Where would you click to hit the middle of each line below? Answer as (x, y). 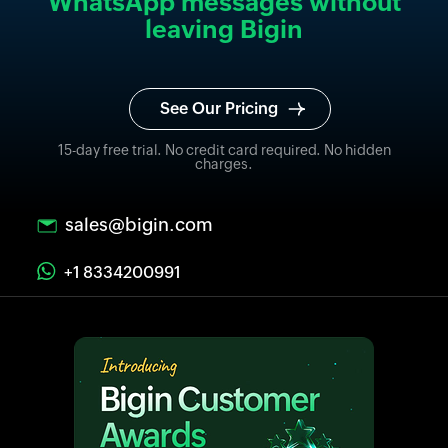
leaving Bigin (224, 29)
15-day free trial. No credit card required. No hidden (224, 149)
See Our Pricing (219, 109)
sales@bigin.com (139, 224)
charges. (224, 163)
